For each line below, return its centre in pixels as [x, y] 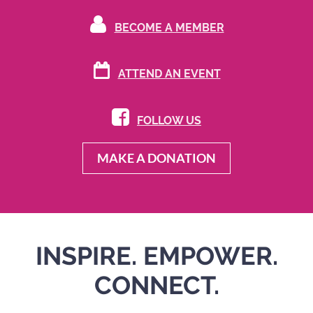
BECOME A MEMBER [169, 27]
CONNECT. [156, 285]
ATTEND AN [151, 74]
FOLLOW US [169, 120]
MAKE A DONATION [156, 158]
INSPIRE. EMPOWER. [156, 256]
